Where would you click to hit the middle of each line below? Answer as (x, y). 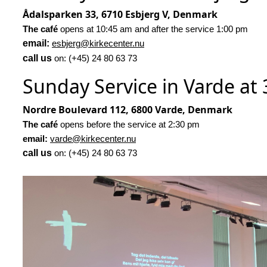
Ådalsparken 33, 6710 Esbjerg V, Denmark (120, 15)
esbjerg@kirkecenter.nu (98, 44)
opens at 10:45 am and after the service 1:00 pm (155, 30)
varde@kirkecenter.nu (93, 139)
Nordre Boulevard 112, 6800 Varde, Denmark (128, 110)
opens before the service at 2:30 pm (131, 125)
